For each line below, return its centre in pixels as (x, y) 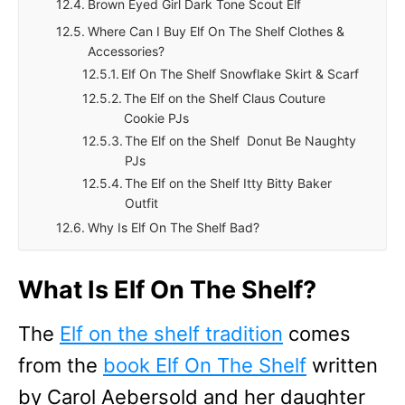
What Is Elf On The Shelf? (167, 290)
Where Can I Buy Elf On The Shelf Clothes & (217, 31)
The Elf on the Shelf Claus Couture (225, 98)
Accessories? (127, 51)
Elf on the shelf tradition (171, 334)
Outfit (142, 203)
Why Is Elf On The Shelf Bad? (174, 227)
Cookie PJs (157, 118)
